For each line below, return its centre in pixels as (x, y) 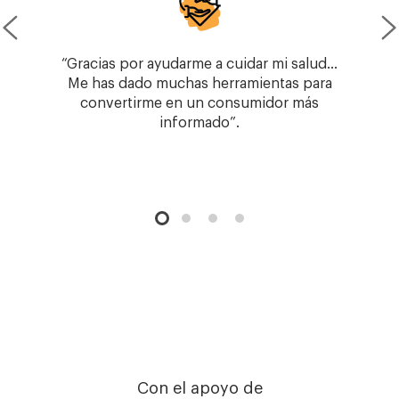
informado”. (199, 123)
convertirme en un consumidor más (199, 104)
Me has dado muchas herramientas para (199, 84)
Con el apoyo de (199, 389)
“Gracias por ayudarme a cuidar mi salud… (199, 65)
